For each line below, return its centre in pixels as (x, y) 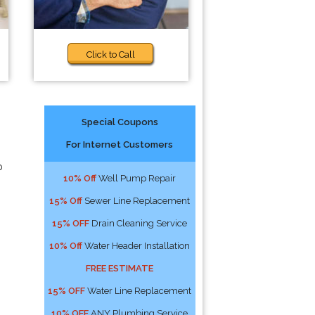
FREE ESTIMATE (120, 268)
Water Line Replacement (139, 291)
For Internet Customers (120, 144)
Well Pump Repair (136, 178)
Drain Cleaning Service (139, 223)
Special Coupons (120, 122)
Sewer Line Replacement (136, 201)
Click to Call (111, 54)
